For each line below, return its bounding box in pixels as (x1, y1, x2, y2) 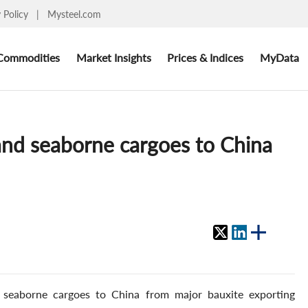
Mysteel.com (47, 8, 101, 20)
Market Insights (76, 50, 151, 64)
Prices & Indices (167, 50, 244, 64)
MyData (259, 50, 299, 64)
